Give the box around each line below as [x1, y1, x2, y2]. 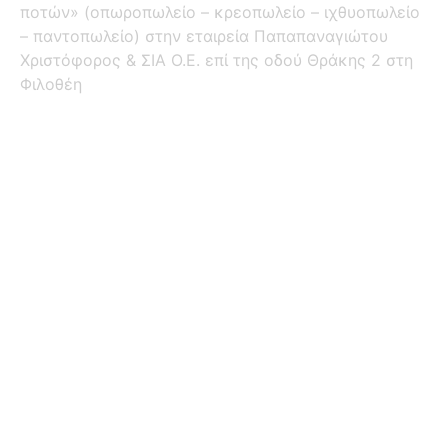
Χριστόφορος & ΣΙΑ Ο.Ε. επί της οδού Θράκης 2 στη [20, 49, 413, 70]
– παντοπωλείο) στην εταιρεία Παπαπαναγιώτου [20, 25, 388, 46]
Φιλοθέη [20, 73, 82, 94]
